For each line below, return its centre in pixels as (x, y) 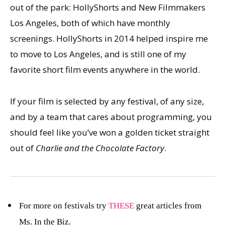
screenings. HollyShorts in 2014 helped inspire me (109, 39)
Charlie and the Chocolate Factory (100, 148)
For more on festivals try (64, 205)
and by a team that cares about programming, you (111, 117)
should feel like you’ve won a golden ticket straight (110, 132)
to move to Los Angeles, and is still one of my (98, 54)
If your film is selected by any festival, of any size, (107, 101)
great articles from (168, 205)
